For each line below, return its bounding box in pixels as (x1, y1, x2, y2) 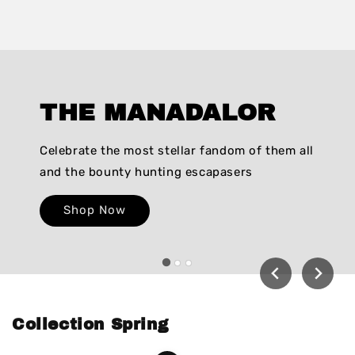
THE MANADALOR (40, 100, 276, 126)
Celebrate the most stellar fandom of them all (40, 143, 315, 158)
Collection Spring (12, 315, 169, 334)
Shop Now (63, 203, 126, 218)
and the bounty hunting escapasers (40, 165, 253, 180)
